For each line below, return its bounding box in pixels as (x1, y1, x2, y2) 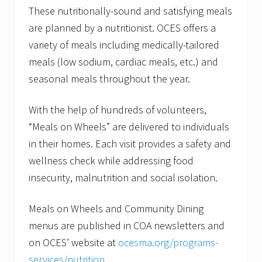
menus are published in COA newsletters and (29, 219, 225, 233)
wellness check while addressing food (29, 154, 194, 168)
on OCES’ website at (29, 236, 118, 250)
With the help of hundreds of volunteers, (29, 103, 206, 117)
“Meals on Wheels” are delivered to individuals (29, 120, 229, 134)
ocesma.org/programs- (118, 236, 218, 250)
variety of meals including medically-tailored (29, 38, 219, 52)
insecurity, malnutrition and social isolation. (29, 171, 222, 185)
